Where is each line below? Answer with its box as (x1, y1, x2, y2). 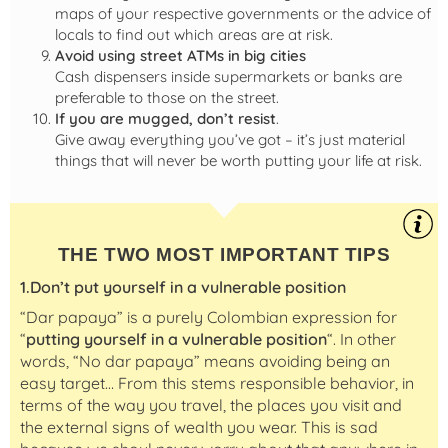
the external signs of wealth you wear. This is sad (20, 416, 378, 437)
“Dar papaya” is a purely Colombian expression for (20, 306, 397, 327)
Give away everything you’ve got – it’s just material (55, 130, 405, 150)
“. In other (327, 328, 396, 349)
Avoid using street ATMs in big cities (55, 46, 306, 66)
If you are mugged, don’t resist (55, 109, 276, 129)
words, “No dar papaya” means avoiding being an (20, 350, 390, 371)
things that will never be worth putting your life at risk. (55, 151, 422, 171)
